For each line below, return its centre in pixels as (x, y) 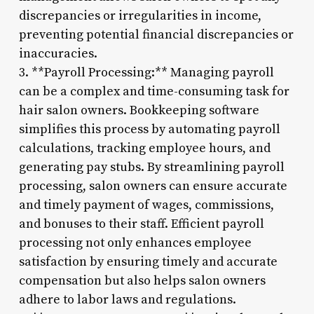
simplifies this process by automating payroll (149, 129)
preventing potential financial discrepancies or (156, 34)
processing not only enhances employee (135, 243)
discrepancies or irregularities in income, (140, 15)
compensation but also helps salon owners (142, 280)
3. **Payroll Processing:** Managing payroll (146, 72)
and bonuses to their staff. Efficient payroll (141, 224)
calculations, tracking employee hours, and (144, 148)
